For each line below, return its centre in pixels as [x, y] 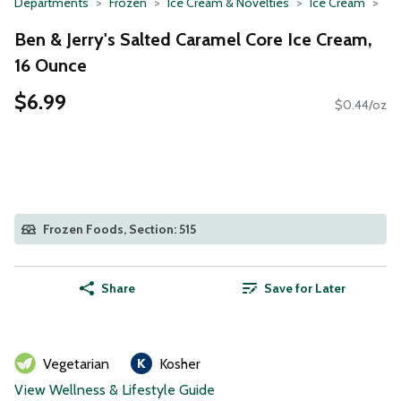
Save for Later [304, 289]
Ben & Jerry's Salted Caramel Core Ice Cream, [193, 39]
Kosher [180, 364]
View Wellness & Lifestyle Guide [115, 390]
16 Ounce [51, 65]
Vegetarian [76, 364]
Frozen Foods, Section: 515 [119, 230]
